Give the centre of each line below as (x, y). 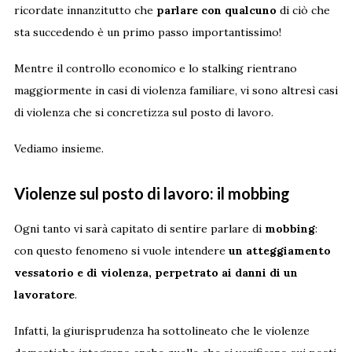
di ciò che (303, 10)
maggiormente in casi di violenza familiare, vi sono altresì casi (176, 90)
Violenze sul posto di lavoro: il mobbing (152, 193)
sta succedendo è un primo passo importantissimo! (147, 32)
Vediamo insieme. (59, 148)
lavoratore (44, 294)
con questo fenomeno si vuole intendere (121, 250)
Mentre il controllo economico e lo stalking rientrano (155, 68)
